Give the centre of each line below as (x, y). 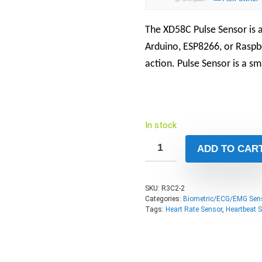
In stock (161, 125)
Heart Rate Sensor (194, 209)
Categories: (164, 199)
